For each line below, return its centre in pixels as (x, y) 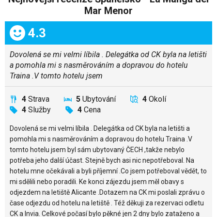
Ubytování (99, 99)
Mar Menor (108, 10)
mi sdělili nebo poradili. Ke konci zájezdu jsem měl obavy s (97, 181)
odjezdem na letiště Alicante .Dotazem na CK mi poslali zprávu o (107, 192)
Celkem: (32, 31)
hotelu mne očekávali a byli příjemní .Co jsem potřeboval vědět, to (108, 171)
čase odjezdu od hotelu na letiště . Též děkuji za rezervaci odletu (107, 203)
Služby (39, 109)
